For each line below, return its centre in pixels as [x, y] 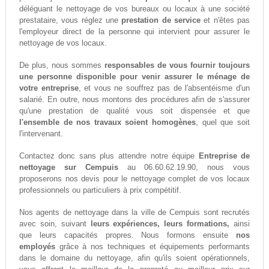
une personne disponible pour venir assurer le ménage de [134, 77]
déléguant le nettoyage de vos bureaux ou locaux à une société [134, 9]
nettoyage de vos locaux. [63, 43]
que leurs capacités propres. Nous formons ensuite [128, 235]
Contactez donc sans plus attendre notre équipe [109, 156]
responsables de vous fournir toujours [177, 65]
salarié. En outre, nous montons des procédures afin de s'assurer [134, 100]
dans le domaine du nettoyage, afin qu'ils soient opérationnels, [134, 258]
